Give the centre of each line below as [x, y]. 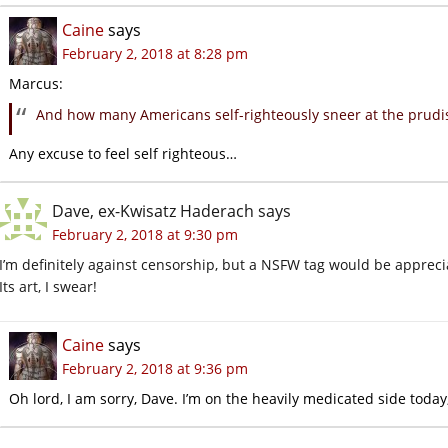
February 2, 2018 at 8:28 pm [155, 53]
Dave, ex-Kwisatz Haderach [153, 210]
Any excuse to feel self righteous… [123, 153]
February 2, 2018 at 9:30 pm [145, 234]
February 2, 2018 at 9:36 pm [155, 368]
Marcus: [36, 83]
